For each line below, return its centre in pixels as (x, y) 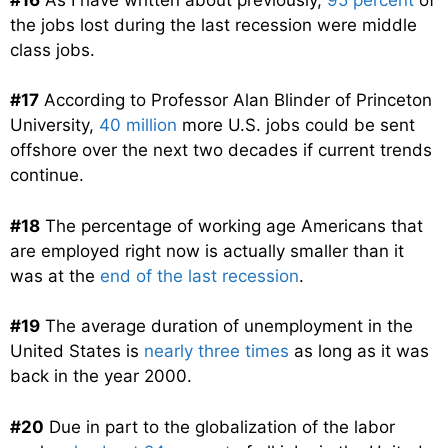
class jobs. (52, 49)
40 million (138, 125)
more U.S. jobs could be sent (296, 125)
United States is (77, 351)
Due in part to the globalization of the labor (219, 426)
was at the (55, 275)
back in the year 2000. (101, 376)
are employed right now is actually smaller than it (207, 250)
